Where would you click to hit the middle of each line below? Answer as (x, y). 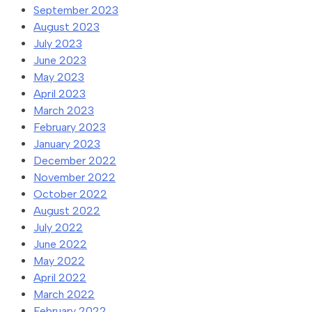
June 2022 (60, 244)
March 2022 (64, 294)
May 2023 (59, 77)
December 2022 (75, 160)
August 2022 (67, 210)
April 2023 (60, 93)
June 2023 (60, 60)
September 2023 (76, 10)
